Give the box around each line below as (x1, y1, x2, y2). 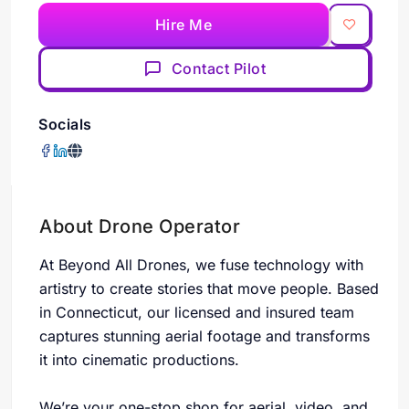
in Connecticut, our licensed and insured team (39, 303, 354, 321)
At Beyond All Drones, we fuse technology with (39, 256, 363, 274)
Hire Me (154, 16, 213, 34)
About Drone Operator (39, 215, 240, 237)
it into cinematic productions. (39, 351, 239, 369)
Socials (38, 115, 92, 133)
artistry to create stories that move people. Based (39, 279, 379, 298)
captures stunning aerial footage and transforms (39, 327, 370, 345)
